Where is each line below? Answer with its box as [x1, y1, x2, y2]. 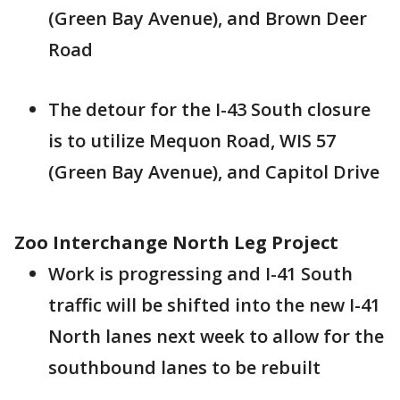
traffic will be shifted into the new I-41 [48, 293, 380, 317]
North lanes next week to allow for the [48, 324, 384, 348]
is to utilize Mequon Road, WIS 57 [48, 129, 336, 153]
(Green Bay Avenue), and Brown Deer [48, 6, 367, 30]
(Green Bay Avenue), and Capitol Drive [48, 160, 379, 184]
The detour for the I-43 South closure [48, 97, 371, 121]
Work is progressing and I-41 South [48, 262, 353, 286]
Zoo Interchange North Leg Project [14, 230, 343, 254]
